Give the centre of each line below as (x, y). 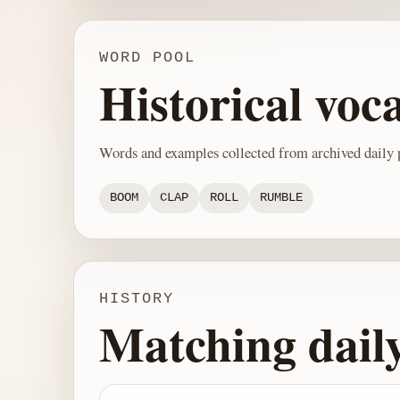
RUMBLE (281, 198)
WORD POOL (147, 58)
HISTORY (137, 298)
